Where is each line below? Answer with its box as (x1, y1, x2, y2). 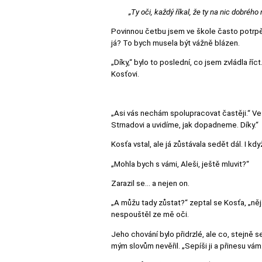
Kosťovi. (111, 70, 139, 79)
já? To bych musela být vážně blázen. (111, 38, 240, 47)
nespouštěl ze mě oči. (111, 210, 189, 219)
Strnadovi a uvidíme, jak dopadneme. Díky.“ (111, 120, 258, 129)
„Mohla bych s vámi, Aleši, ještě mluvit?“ (111, 159, 249, 168)
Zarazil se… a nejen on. (111, 178, 189, 188)
